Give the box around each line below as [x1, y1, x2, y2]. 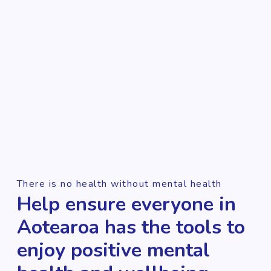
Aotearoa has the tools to [16, 214, 245, 240]
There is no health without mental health [16, 177, 222, 191]
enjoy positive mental [16, 237, 210, 263]
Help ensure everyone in [16, 191, 236, 217]
